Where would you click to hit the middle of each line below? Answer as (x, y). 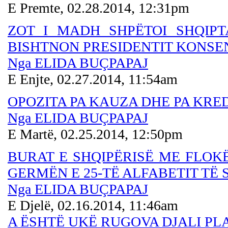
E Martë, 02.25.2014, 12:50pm (95, 134)
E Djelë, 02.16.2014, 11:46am (93, 205)
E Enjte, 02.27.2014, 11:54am (93, 79)
